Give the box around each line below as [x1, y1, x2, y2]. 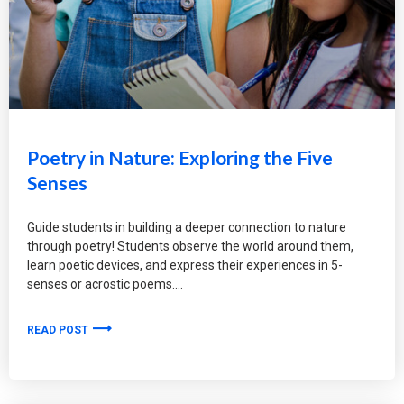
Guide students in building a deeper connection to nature [27, 219, 346, 234]
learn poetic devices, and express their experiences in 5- [27, 257, 343, 272]
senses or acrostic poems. [27, 276, 175, 291]
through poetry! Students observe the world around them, [27, 238, 353, 253]
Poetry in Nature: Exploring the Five [27, 145, 333, 169]
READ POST [27, 323, 91, 336]
